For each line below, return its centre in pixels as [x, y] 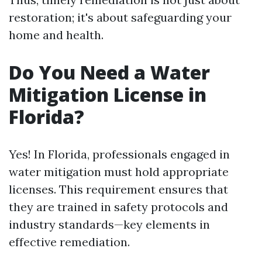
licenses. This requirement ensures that [118, 189]
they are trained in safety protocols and [118, 207]
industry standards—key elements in [109, 224]
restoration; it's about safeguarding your [120, 17]
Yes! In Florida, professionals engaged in [119, 154]
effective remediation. [69, 242]
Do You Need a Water [109, 72]
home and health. [56, 35]
